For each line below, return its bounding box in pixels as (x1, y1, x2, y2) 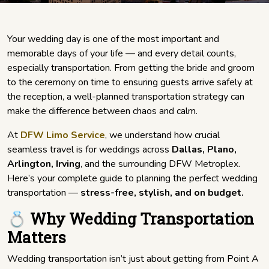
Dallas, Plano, (172, 143, 237, 157)
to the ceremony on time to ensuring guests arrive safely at (7, 76, 253, 89)
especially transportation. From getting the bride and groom (7, 61, 255, 75)
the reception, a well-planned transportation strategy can (7, 90, 244, 104)
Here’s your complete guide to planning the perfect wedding (7, 172, 258, 186)
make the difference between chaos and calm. (7, 104, 198, 118)
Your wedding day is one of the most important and (7, 32, 219, 46)
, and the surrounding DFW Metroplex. (80, 157, 240, 171)
